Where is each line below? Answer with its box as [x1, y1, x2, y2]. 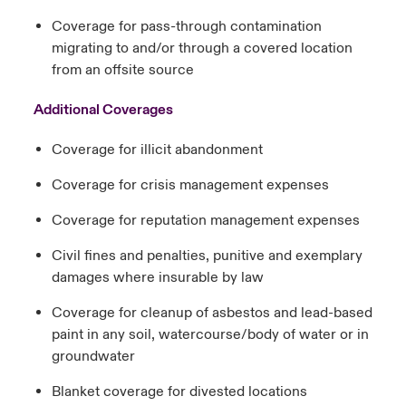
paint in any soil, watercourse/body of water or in [51, 325, 369, 344]
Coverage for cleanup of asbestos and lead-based [51, 304, 372, 323]
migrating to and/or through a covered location [51, 39, 353, 58]
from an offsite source [51, 61, 201, 80]
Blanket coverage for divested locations [51, 382, 307, 401]
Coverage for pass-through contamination [51, 17, 322, 36]
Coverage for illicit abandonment [51, 140, 263, 159]
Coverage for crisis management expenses [51, 176, 329, 195]
